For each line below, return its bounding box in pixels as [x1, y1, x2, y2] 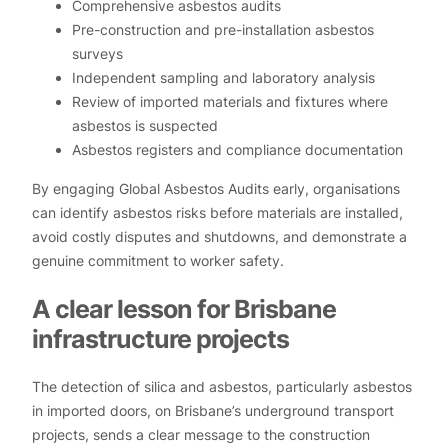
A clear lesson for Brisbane [32, 292, 336, 324]
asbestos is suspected [72, 117, 218, 135]
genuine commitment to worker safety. [32, 251, 284, 269]
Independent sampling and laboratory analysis [72, 69, 375, 87]
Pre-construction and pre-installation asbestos [72, 21, 374, 39]
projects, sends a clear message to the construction [32, 425, 370, 443]
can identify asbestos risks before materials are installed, [32, 203, 403, 221]
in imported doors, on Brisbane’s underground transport [32, 401, 394, 419]
